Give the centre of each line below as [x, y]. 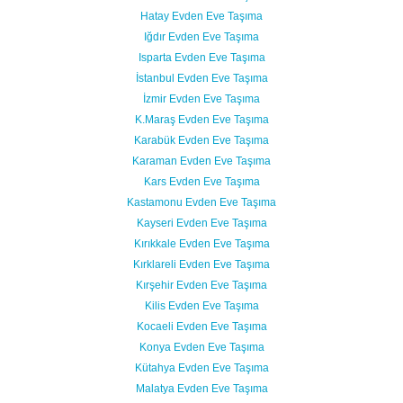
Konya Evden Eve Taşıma [201, 347]
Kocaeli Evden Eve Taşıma [201, 327]
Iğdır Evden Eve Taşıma [201, 37]
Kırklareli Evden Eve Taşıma [201, 264]
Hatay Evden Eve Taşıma [201, 16]
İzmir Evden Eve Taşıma [201, 99]
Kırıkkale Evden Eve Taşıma [201, 244]
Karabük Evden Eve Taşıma [201, 140]
